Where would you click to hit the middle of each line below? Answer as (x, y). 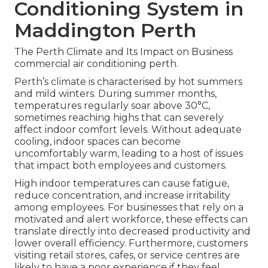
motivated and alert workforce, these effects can (131, 220)
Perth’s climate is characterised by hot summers (128, 82)
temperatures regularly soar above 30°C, (112, 106)
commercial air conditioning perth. (96, 64)
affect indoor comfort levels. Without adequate (128, 130)
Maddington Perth (105, 31)
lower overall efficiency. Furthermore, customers (131, 243)
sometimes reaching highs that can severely (119, 118)
